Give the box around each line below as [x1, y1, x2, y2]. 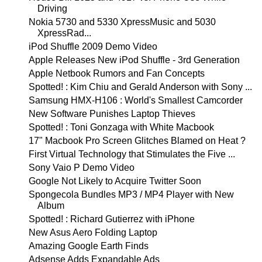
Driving [37, 4, 67, 13]
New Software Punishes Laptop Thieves [28, 109, 195, 119]
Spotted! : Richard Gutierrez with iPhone [28, 214, 195, 224]
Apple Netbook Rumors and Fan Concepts [28, 68, 205, 78]
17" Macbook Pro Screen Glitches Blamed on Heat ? [28, 136, 246, 146]
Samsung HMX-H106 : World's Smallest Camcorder [28, 95, 243, 105]
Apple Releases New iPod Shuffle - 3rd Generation [28, 55, 240, 65]
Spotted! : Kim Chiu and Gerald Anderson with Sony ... [28, 82, 252, 92]
